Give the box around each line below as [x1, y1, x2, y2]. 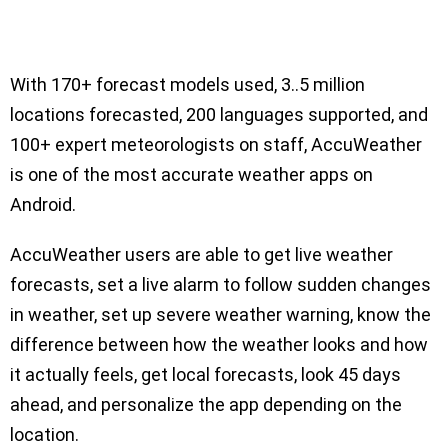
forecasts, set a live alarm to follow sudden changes [10, 274, 431, 296]
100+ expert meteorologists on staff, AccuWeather [10, 134, 422, 156]
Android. [10, 194, 76, 216]
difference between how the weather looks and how [10, 334, 428, 356]
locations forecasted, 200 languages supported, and [10, 104, 428, 126]
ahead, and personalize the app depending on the [10, 394, 402, 416]
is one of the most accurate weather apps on [10, 164, 373, 186]
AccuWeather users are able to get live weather [10, 244, 393, 266]
